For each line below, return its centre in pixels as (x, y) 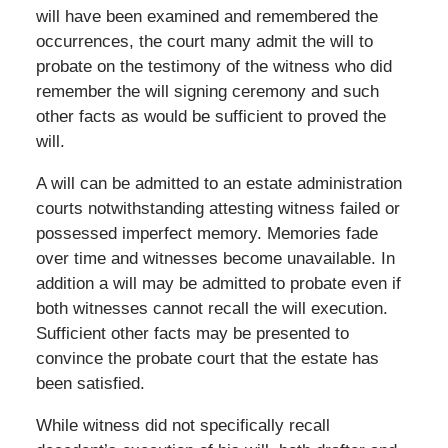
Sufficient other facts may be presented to (192, 333)
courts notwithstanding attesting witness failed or (217, 208)
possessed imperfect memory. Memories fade (206, 233)
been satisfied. (90, 383)
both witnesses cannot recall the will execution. (211, 308)
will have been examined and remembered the (206, 16)
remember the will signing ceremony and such (207, 91)
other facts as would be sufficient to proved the (210, 116)
